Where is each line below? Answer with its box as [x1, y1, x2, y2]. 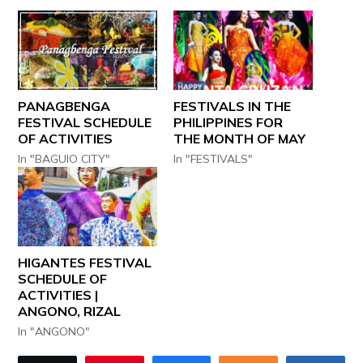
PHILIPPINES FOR [173, 114, 283, 131]
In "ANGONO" [18, 324, 91, 340]
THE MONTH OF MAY [173, 130, 305, 147]
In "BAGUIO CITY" [18, 152, 111, 167]
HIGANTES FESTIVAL [18, 254, 152, 271]
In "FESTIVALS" [173, 152, 253, 167]
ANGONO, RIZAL [18, 303, 122, 320]
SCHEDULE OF [18, 271, 108, 288]
